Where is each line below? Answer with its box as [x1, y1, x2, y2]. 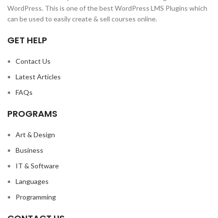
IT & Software [16, 162, 59, 170]
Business [16, 146, 43, 155]
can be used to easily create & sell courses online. [7, 15, 157, 23]
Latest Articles [16, 73, 61, 81]
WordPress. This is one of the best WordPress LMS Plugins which [7, 4, 207, 13]
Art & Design [16, 130, 55, 139]
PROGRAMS [7, 108, 57, 120]
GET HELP [7, 34, 47, 47]
